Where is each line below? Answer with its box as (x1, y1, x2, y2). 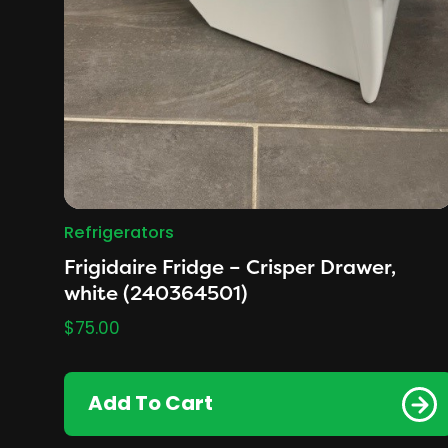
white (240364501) (64, 278, 248, 306)
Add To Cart (88, 387, 213, 422)
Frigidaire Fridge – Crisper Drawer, (64, 252, 396, 280)
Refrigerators (64, 219, 174, 248)
